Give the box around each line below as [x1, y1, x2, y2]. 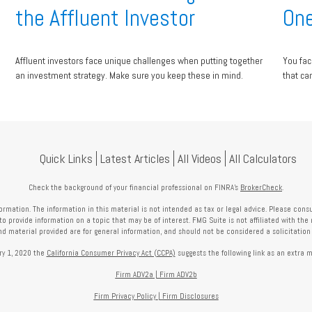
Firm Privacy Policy [93, 290, 156, 301]
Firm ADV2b [159, 269, 197, 279]
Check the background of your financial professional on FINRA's [29, 182, 240, 192]
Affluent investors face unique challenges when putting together [15, 54, 263, 67]
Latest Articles [100, 150, 170, 166]
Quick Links [40, 150, 93, 166]
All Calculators [229, 150, 297, 166]
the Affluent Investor [15, 3, 196, 33]
